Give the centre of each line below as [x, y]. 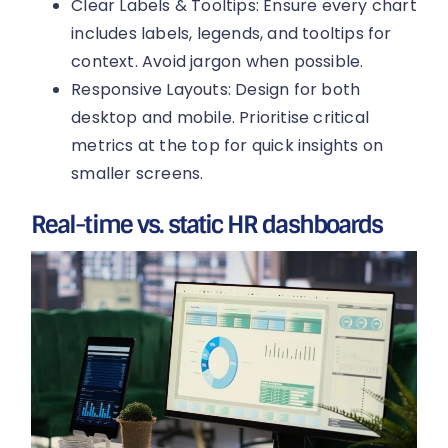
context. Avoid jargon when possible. [217, 62]
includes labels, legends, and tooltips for [231, 34]
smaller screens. [137, 174]
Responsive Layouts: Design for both [216, 90]
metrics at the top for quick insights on [227, 146]
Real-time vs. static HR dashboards [206, 225]
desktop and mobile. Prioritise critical [220, 118]
